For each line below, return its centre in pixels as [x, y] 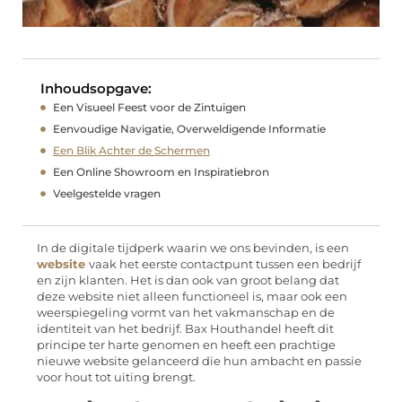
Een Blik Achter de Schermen [131, 151]
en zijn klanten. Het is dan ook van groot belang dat [188, 281]
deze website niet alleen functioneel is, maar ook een [192, 297]
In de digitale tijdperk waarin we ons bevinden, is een [193, 249]
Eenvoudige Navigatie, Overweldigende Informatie [189, 129]
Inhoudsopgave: [96, 89]
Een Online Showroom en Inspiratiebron [161, 172]
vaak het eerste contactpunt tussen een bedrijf [225, 265]
